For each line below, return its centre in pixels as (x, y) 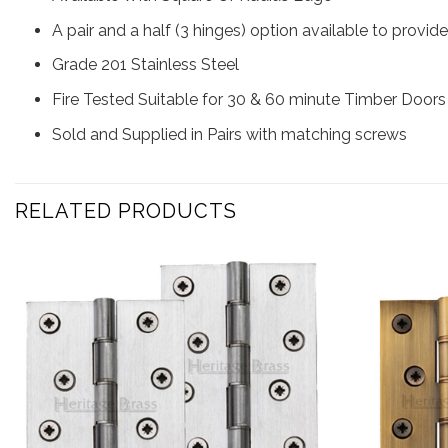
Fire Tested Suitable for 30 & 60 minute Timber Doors (248, 99)
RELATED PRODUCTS (126, 211)
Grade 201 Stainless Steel (145, 65)
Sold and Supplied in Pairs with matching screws (229, 134)
